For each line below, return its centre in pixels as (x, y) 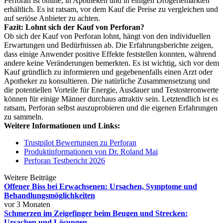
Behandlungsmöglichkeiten (50, 196)
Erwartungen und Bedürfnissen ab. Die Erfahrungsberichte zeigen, (109, 45)
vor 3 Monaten (27, 205)
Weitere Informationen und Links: (62, 126)
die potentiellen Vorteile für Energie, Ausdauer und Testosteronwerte (111, 90)
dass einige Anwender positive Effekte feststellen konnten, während (110, 54)
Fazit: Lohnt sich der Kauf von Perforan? (74, 27)
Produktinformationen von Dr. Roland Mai (91, 152)
